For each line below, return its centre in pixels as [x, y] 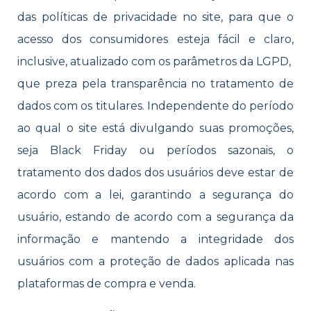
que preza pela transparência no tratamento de [155, 83]
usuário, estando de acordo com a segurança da [155, 217]
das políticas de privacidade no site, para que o [155, 17]
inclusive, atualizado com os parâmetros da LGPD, [155, 61]
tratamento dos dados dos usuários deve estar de [155, 172]
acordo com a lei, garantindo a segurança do [155, 194]
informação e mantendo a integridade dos [155, 239]
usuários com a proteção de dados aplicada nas [155, 261]
